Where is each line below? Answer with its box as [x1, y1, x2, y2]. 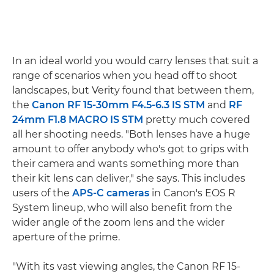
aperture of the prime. [12, 231, 120, 243]
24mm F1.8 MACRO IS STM [12, 113, 143, 125]
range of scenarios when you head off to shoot [12, 69, 237, 81]
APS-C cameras [72, 187, 149, 199]
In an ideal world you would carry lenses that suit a [12, 54, 258, 67]
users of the [12, 187, 72, 199]
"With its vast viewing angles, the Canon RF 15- [12, 260, 240, 272]
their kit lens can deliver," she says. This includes [12, 172, 245, 184]
